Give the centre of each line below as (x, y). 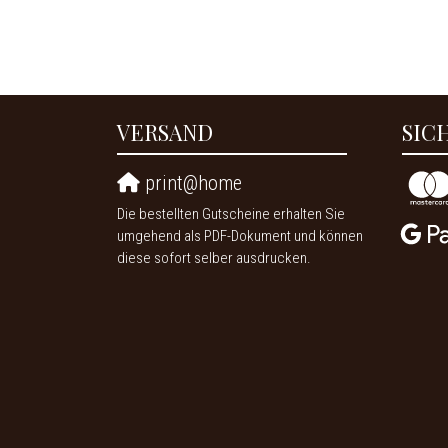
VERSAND (165, 131)
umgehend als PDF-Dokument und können (240, 235)
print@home (191, 182)
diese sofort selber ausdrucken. (214, 257)
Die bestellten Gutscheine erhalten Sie (231, 213)
